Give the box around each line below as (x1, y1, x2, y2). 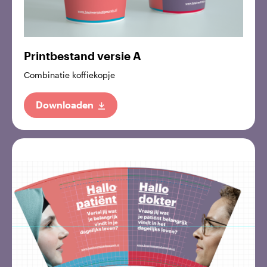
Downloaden (36, 98, 94, 110)
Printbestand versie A (24, 49, 141, 63)
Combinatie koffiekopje (24, 69, 115, 80)
